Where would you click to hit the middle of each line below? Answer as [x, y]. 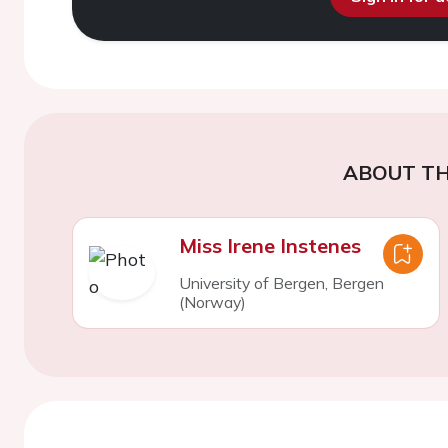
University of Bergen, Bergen [281, 283]
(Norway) [212, 302]
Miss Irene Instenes [269, 245]
